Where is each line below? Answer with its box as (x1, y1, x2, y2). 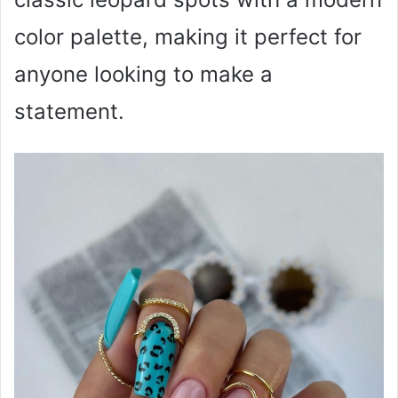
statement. (14, 98, 124, 124)
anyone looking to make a (14, 60, 273, 87)
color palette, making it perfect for (14, 23, 362, 50)
